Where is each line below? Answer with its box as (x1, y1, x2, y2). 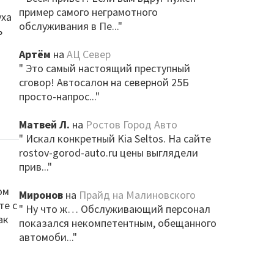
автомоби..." (18, 230, 77, 244)
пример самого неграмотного (18, 5, 158, 19)
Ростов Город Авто (85, 117, 177, 131)
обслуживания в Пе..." (18, 19, 122, 33)
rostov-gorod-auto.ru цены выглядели (18, 146, 198, 160)
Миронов (18, 188, 63, 202)
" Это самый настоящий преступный (18, 61, 190, 75)
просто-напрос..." (18, 89, 100, 103)
